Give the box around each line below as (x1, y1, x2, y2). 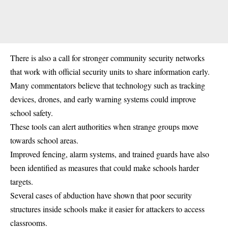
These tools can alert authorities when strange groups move (10, 121, 198, 132)
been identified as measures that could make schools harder (10, 162, 199, 173)
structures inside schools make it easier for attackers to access (10, 203, 205, 214)
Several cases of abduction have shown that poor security (10, 189, 192, 201)
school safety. (10, 107, 53, 118)
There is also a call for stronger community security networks (10, 52, 205, 63)
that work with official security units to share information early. (10, 66, 210, 77)
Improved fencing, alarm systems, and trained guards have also (10, 148, 209, 159)
